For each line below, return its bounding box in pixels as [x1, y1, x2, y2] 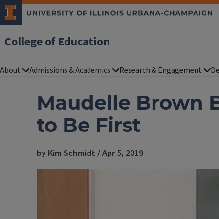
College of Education [4, 33, 110, 50]
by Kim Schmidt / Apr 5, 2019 [37, 147, 143, 159]
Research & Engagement [119, 65, 202, 76]
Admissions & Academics [29, 65, 110, 76]
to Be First [37, 113, 141, 137]
